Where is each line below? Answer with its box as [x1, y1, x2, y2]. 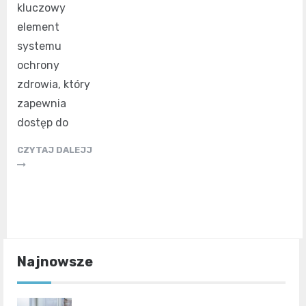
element [17, 20, 59, 34]
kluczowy [17, 1, 66, 15]
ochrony [17, 59, 59, 72]
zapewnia [17, 97, 66, 111]
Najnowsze [17, 253, 93, 270]
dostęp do [17, 116, 68, 130]
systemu [17, 40, 61, 53]
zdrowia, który [17, 78, 90, 92]
